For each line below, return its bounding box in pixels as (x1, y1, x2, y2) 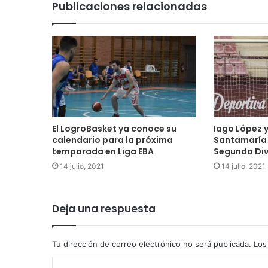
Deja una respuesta (52, 201, 156, 216)
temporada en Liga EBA (52, 145, 154, 157)
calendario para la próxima (52, 133, 173, 146)
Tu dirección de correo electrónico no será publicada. (52, 239, 251, 249)
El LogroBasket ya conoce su (52, 122, 176, 135)
